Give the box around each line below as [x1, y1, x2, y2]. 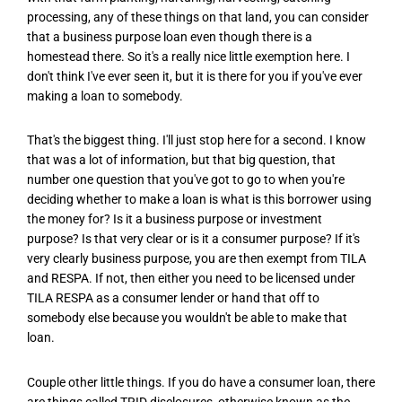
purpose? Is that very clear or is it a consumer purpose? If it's [27, 232, 360, 247]
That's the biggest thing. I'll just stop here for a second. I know [27, 133, 366, 148]
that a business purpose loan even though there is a [27, 30, 312, 45]
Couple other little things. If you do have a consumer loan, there [27, 374, 375, 389]
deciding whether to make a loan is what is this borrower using [27, 192, 371, 207]
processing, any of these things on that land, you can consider [27, 10, 369, 25]
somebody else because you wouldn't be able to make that [27, 310, 347, 326]
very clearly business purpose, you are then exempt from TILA [27, 251, 366, 267]
